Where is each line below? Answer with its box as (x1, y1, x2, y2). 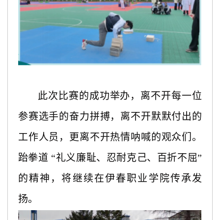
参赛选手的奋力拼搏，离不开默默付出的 (18, 110, 202, 122)
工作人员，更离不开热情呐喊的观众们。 (18, 131, 202, 142)
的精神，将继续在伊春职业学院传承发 (18, 172, 202, 184)
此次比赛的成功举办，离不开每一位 (37, 90, 202, 101)
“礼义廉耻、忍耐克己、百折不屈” (51, 152, 202, 163)
